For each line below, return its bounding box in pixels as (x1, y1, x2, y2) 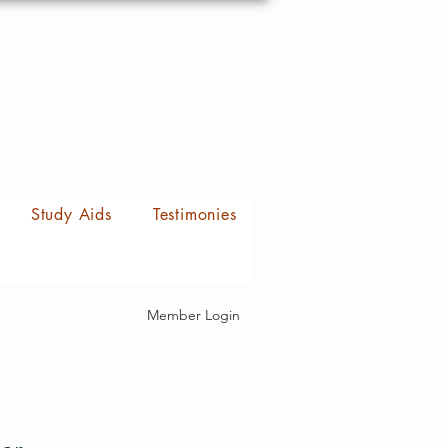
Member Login (147, 305, 240, 324)
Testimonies (152, 204, 237, 225)
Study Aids (30, 204, 112, 225)
